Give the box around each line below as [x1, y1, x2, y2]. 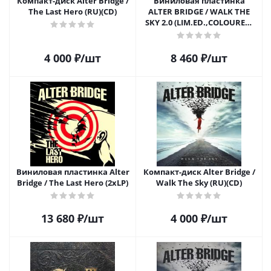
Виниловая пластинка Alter [16, 166, 129, 177]
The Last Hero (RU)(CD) [28, 6, 117, 17]
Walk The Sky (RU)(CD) [156, 177, 242, 188]
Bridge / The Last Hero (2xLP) [17, 177, 128, 188]
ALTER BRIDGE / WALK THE [148, 6, 250, 17]
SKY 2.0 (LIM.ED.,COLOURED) [145, 17, 253, 28]
